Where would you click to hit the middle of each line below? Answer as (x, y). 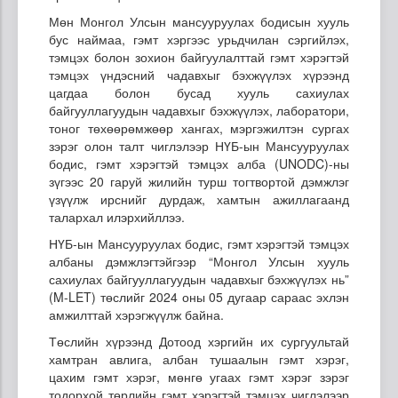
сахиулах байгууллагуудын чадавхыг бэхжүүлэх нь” (199, 279)
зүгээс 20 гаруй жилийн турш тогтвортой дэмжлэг (199, 181)
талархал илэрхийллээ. (117, 216)
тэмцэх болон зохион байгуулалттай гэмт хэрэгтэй (199, 56)
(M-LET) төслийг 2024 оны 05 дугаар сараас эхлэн (199, 296)
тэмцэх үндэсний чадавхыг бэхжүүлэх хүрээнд (199, 74)
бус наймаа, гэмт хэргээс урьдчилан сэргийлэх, (199, 39)
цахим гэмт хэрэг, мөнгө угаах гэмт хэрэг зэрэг (199, 376)
